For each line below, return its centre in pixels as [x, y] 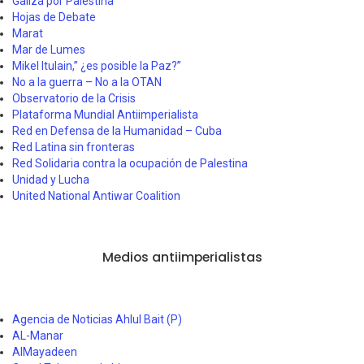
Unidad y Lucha [51, 179]
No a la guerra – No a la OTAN [87, 82]
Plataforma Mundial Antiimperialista [105, 114]
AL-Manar [38, 335]
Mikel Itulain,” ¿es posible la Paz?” [97, 65]
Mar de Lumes [49, 49]
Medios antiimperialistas [182, 257]
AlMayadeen [45, 351]
